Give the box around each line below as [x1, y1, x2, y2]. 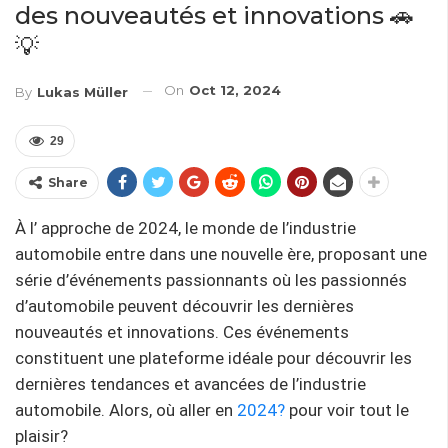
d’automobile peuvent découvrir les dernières [15, 295, 354, 316]
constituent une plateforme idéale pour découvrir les [15, 347, 412, 368]
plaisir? [15, 425, 68, 446]
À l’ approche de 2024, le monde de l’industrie [15, 217, 356, 238]
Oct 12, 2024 [189, 82, 281, 99]
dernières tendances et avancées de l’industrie [15, 373, 366, 394]
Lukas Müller [37, 83, 128, 100]
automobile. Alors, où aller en [15, 399, 237, 420]
